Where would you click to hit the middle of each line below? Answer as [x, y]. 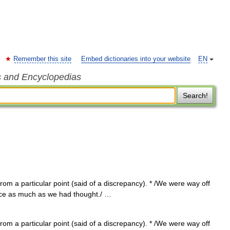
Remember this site [42, 59]
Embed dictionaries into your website [136, 59]
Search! [195, 95]
